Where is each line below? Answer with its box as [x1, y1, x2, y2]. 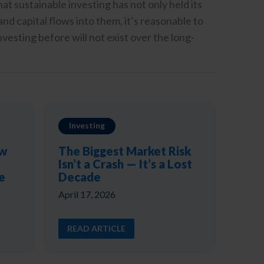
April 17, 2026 [58, 188, 115, 200]
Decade [58, 169, 101, 184]
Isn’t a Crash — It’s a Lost [58, 156, 192, 171]
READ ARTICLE [67, 223, 126, 233]
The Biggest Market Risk [58, 143, 191, 158]
